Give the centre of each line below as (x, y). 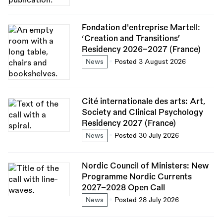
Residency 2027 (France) (129, 123)
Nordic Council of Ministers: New (145, 166)
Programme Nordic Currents (137, 177)
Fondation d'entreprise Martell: (141, 28)
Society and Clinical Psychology (142, 112)
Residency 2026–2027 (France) (141, 49)
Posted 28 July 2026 (146, 200)
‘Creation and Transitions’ (131, 38)
